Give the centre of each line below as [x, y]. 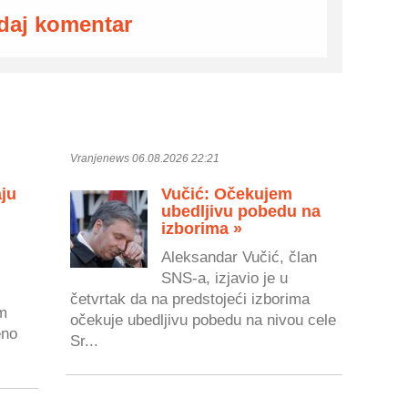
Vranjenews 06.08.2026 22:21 [145, 158]
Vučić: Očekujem [227, 194]
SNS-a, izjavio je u [225, 278]
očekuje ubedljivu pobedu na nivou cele [204, 320]
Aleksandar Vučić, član [240, 257]
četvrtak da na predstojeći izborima [190, 299]
